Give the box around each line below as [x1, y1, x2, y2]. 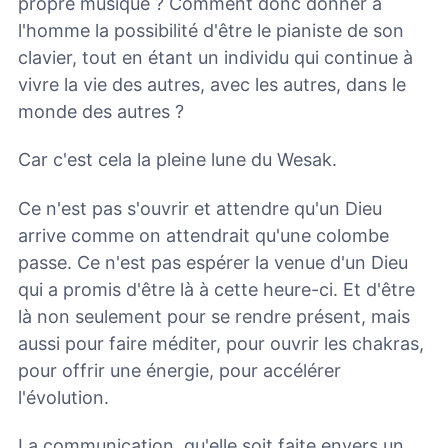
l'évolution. [18, 386, 109, 408]
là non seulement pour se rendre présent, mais [18, 305, 410, 327]
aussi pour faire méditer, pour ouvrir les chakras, [18, 332, 424, 354]
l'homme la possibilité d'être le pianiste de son [18, 19, 404, 41]
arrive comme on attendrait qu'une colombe [18, 224, 389, 246]
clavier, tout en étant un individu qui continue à [18, 46, 413, 68]
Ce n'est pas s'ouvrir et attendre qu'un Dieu [18, 197, 382, 219]
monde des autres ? [18, 100, 184, 122]
